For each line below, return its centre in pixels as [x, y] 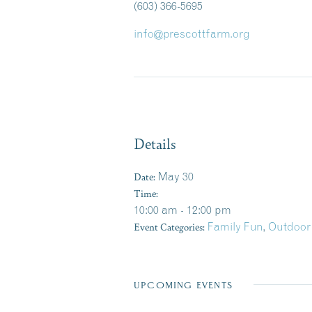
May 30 [176, 176]
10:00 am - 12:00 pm [182, 210]
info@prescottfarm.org [192, 33]
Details [155, 143]
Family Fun [235, 226]
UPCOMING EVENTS [183, 285]
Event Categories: [169, 226]
